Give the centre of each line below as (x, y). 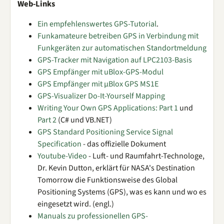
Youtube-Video (62, 156)
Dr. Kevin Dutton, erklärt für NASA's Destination (116, 168)
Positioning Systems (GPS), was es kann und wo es (122, 192)
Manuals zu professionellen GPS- (93, 216)
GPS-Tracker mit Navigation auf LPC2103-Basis (115, 60)
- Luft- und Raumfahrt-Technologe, (146, 156)
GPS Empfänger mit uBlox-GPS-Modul (100, 72)
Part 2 (47, 120)
